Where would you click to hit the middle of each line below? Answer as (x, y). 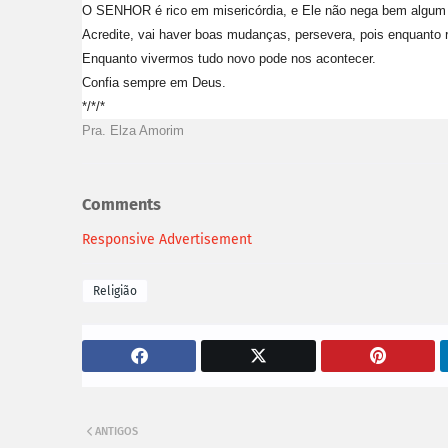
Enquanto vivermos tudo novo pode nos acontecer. (229, 58)
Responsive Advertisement (167, 239)
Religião (115, 290)
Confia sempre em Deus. (154, 82)
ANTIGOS (116, 431)
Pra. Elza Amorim (133, 130)
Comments (121, 205)
